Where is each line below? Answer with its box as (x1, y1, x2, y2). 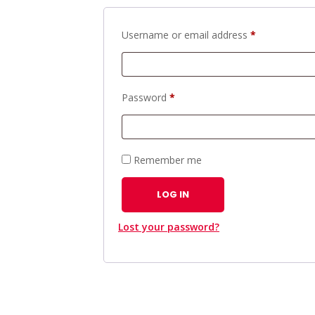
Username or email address (122, 28, 250, 41)
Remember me (134, 153, 202, 167)
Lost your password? (118, 220, 219, 233)
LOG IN (157, 188, 189, 201)
